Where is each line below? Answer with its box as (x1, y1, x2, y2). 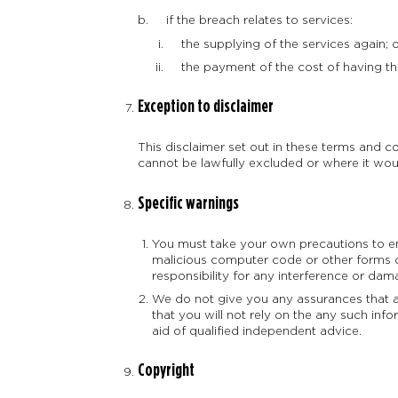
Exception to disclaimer (137, 98, 274, 116)
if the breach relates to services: (152, 13, 354, 27)
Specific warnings (137, 194, 239, 212)
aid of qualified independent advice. (152, 324, 362, 338)
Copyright (137, 362, 195, 380)
